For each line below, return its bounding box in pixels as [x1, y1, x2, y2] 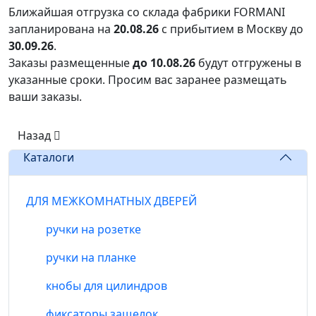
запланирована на [8, 21, 114, 37]
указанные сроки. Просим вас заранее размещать [8, 72, 287, 88]
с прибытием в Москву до [159, 21, 303, 37]
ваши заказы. [8, 89, 82, 105]
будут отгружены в [195, 55, 301, 71]
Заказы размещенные [8, 55, 133, 71]
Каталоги [23, 149, 74, 165]
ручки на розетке [46, 221, 141, 238]
